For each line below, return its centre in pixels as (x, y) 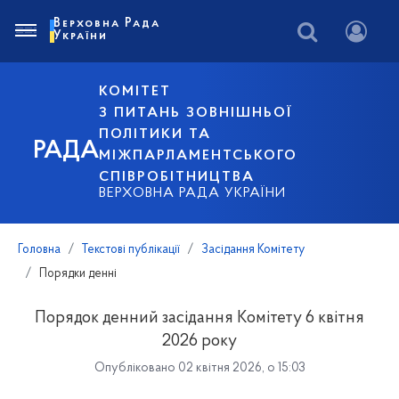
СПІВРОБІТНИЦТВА (177, 177)
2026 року (199, 342)
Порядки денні (78, 274)
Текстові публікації (131, 250)
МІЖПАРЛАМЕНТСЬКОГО (199, 156)
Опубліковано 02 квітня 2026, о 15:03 (199, 368)
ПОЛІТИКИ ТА (155, 134)
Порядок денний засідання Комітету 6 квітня (199, 318)
